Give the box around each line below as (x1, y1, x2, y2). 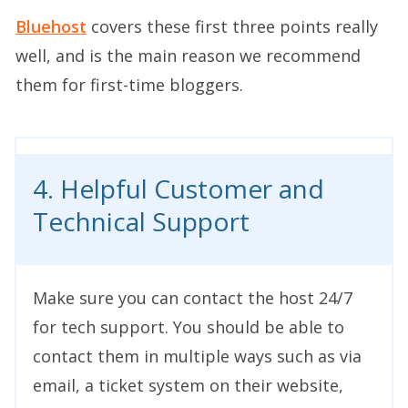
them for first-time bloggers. (15, 73, 243, 96)
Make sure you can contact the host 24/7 (33, 286, 352, 309)
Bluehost (15, 15, 87, 37)
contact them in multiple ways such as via (33, 344, 362, 367)
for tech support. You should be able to (33, 315, 344, 338)
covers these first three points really (87, 15, 378, 37)
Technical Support (33, 203, 250, 239)
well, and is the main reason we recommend (15, 44, 361, 66)
